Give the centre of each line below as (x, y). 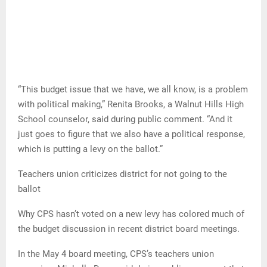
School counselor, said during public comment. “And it (125, 119)
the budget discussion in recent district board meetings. (129, 229)
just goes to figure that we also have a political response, (131, 134)
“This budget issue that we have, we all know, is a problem (133, 90)
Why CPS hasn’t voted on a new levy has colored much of (131, 214)
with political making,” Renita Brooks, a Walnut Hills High (131, 105)
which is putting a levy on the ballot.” (90, 149)
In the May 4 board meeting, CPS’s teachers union (116, 254)
